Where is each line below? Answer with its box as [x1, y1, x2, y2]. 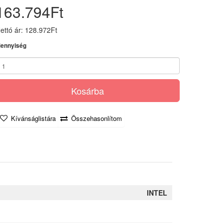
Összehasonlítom [71, 113, 122, 123]
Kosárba [71, 84, 104, 97]
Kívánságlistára [11, 113, 56, 123]
